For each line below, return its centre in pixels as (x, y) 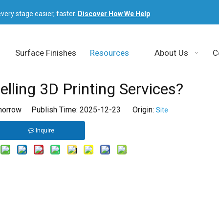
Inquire (45, 130)
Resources (109, 53)
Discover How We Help (114, 14)
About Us (172, 53)
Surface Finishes (45, 53)
